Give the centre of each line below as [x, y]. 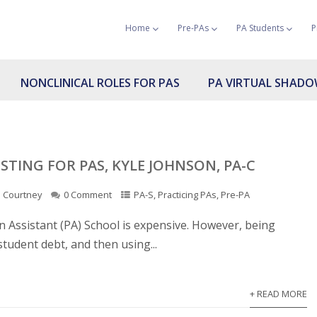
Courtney [22, 195]
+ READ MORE [278, 294]
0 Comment [87, 195]
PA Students [260, 28]
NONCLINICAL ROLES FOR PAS [100, 83]
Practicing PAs [187, 195]
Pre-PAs [193, 28]
